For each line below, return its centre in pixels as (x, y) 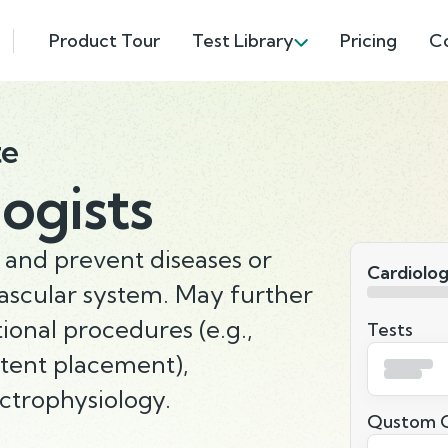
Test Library (243, 40)
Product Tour (104, 40)
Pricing (368, 40)
